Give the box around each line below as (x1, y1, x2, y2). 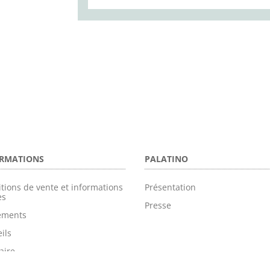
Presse (145, 199, 172, 212)
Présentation (145, 181, 196, 193)
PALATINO (145, 153, 189, 165)
